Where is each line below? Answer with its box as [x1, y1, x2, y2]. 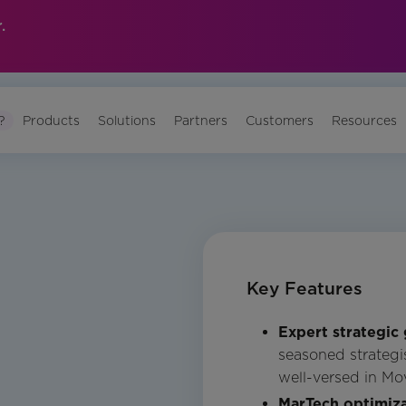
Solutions [98, 112, 157, 128]
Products [23, 112, 81, 128]
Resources [332, 112, 398, 128]
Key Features [246, 278, 362, 300]
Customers [246, 112, 314, 128]
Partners [174, 112, 228, 128]
